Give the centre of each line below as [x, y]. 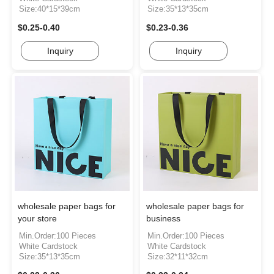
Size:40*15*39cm [50, 9]
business [164, 219]
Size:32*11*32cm [178, 257]
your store [37, 219]
